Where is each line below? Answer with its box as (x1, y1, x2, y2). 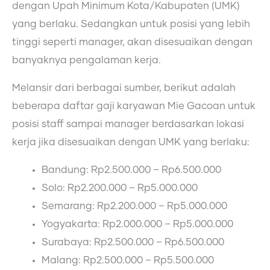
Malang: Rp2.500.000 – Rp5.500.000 (42, 256, 215, 266)
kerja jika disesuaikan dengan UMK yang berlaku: (12, 137, 250, 148)
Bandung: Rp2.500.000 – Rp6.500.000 (42, 165, 222, 175)
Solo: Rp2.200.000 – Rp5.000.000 (42, 183, 198, 193)
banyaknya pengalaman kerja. (12, 55, 161, 65)
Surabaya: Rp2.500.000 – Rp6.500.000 (42, 237, 225, 248)
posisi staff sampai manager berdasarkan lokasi (12, 119, 244, 130)
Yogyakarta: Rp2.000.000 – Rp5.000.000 (42, 219, 234, 230)
